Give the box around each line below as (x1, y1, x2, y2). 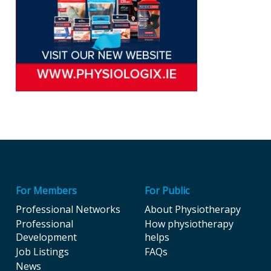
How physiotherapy (144, 217, 233, 231)
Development (15, 230, 77, 244)
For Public (144, 184, 189, 198)
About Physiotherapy (144, 203, 241, 217)
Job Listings (15, 245, 69, 259)
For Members (15, 184, 77, 198)
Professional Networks (15, 203, 120, 217)
